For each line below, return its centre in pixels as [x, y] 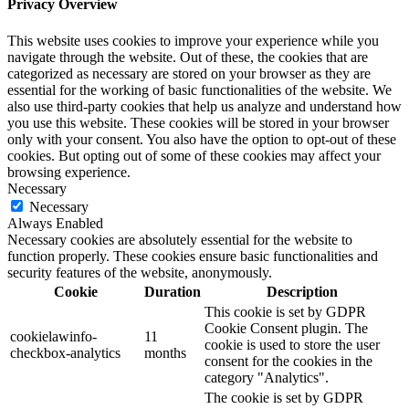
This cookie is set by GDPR [285, 311]
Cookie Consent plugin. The [286, 328]
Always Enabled [55, 223]
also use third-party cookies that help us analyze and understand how [204, 106]
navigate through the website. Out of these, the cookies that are [188, 57]
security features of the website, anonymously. [140, 272]
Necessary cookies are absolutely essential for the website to [180, 239]
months [165, 352]
